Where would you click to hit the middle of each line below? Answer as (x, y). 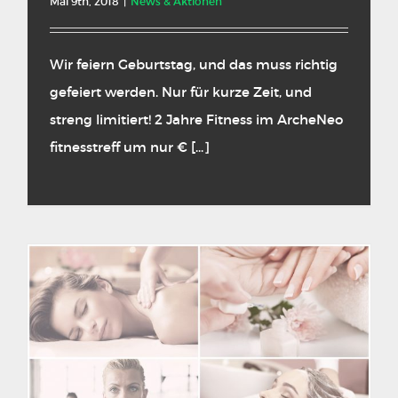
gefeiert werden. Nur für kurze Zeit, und (181, 92)
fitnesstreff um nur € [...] (130, 147)
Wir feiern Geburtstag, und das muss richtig (194, 65)
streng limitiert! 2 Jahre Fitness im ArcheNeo (196, 120)
